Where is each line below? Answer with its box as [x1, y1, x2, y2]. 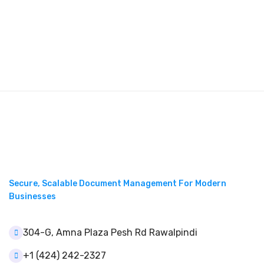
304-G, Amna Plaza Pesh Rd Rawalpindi [23, 227, 197, 238]
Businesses [9, 192, 56, 202]
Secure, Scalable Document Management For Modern [9, 179, 226, 189]
